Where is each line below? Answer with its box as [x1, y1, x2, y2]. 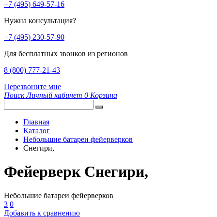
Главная [23, 118, 49, 126]
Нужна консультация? [4, 16, 76, 25]
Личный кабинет [26, 91, 82, 99]
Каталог [23, 126, 50, 135]
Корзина [90, 91, 117, 99]
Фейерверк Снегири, [4, 163, 148, 181]
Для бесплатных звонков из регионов [4, 49, 128, 58]
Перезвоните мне [4, 82, 61, 91]
